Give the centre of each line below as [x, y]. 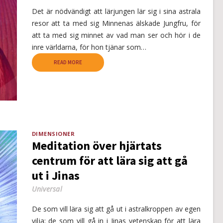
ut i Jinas [56, 175]
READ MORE [68, 62]
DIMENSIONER [53, 133]
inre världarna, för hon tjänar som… [89, 47]
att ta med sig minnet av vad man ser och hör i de [116, 35]
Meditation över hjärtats [97, 145]
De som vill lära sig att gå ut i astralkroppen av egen [116, 209]
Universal [47, 189]
